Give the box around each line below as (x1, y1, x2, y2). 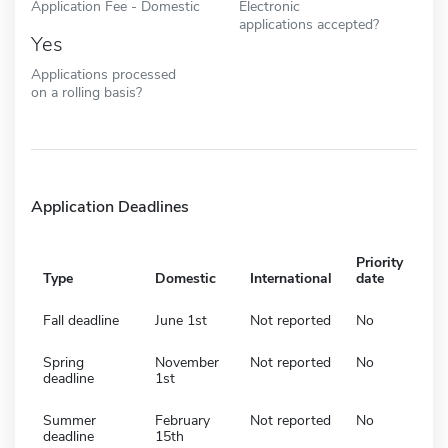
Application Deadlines (31, 195, 189, 218)
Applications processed (31, 63, 176, 84)
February (155, 410, 210, 430)
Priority (356, 252, 403, 272)
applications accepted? (239, 13, 379, 34)
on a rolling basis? (31, 81, 142, 102)
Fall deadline (43, 310, 119, 330)
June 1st (155, 310, 207, 330)
